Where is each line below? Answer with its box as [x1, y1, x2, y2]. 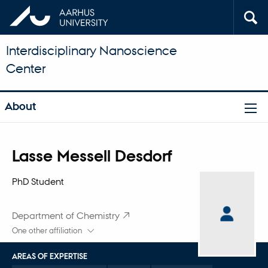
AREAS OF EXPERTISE [11, 252, 87, 261]
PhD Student [11, 175, 64, 187]
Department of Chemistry [11, 210, 120, 221]
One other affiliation [11, 226, 84, 236]
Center [6, 60, 45, 76]
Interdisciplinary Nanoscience [6, 42, 177, 58]
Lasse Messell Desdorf [11, 145, 172, 166]
